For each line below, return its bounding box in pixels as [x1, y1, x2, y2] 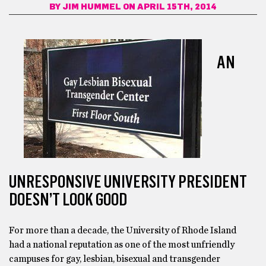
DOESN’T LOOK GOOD [9, 188, 127, 210]
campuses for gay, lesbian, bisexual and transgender [9, 254, 220, 264]
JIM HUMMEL [62, 3, 121, 11]
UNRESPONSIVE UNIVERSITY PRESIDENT [9, 170, 247, 192]
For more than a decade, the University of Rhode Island [9, 225, 236, 235]
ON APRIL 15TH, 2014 [121, 3, 217, 11]
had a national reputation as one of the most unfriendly [9, 239, 235, 249]
